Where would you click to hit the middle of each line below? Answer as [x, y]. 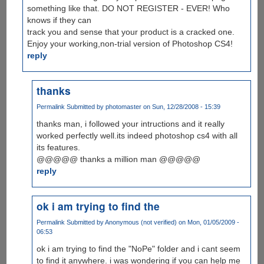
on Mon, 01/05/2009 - [208, 222]
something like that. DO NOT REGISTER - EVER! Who [129, 8]
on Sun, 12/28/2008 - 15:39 [181, 106]
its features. [58, 147]
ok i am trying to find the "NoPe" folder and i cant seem [138, 248]
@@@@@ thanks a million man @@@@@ [118, 159]
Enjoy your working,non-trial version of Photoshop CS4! [130, 43]
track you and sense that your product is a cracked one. [131, 32]
